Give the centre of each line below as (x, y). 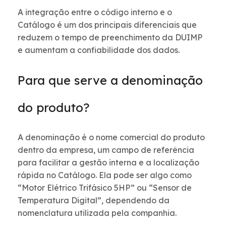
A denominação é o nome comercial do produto (111, 137)
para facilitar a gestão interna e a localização (108, 163)
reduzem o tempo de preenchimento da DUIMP (110, 38)
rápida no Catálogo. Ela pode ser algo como (105, 175)
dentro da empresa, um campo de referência (106, 150)
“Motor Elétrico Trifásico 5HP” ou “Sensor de (105, 188)
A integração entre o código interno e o (95, 12)
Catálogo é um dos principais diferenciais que (107, 25)
